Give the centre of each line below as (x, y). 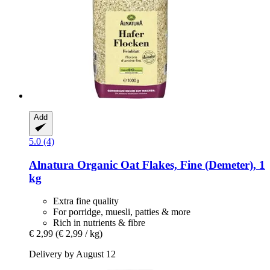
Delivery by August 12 (72, 254)
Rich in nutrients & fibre (99, 223)
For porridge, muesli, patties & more (122, 212)
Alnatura (52, 165)
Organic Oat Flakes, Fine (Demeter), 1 (170, 165)
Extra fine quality (86, 201)
